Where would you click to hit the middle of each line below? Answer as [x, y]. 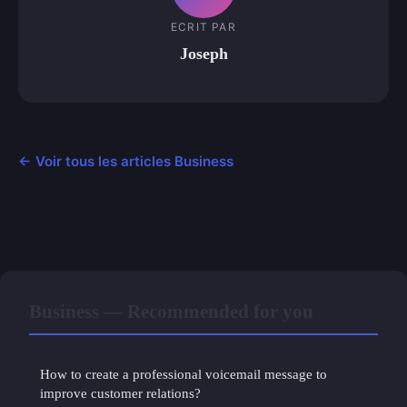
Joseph [203, 53]
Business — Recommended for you [171, 312]
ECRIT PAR [203, 26]
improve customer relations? [120, 393]
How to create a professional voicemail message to [184, 374]
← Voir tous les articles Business [126, 162]
